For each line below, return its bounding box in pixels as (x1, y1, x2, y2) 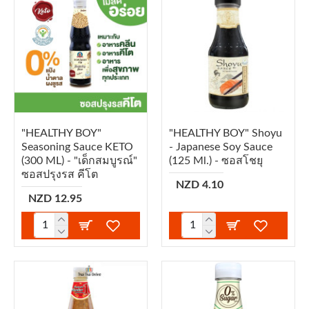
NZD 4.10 (175, 179, 223, 190)
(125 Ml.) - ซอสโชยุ (168, 154, 263, 166)
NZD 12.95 (28, 192, 82, 204)
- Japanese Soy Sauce (168, 141, 272, 152)
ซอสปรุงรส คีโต (21, 168, 98, 180)
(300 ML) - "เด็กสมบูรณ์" (21, 154, 137, 166)
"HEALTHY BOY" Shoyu (168, 127, 282, 139)
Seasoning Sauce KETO (21, 141, 133, 152)
